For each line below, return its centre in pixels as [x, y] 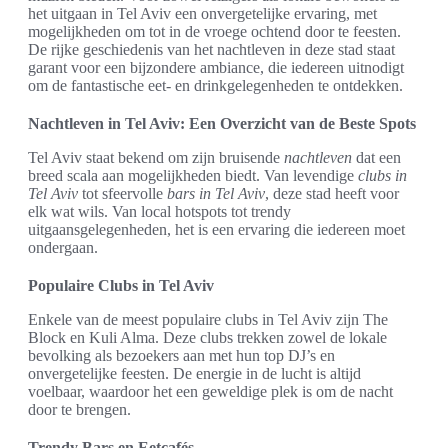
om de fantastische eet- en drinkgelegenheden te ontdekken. [215, 86]
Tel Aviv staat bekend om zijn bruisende [156, 158]
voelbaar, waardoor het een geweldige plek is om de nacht [210, 392]
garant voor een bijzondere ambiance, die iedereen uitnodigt [216, 68]
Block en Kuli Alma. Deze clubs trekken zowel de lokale [207, 338]
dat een [376, 158]
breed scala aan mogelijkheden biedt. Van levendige [193, 176]
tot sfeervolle [122, 194]
